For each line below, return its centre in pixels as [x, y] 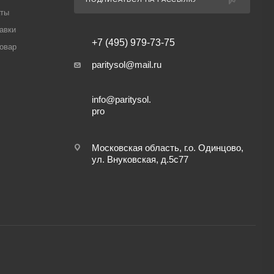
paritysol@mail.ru [126, 65]
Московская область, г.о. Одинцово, [167, 148]
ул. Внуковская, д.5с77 [140, 159]
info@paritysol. [121, 99]
